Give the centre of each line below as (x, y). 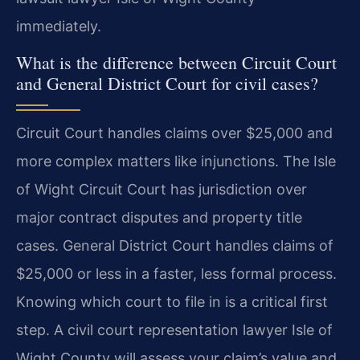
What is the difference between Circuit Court (176, 62)
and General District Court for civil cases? (167, 83)
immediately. (59, 27)
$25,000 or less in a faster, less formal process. (176, 273)
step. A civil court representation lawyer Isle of (174, 329)
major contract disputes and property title (159, 217)
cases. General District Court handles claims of (175, 245)
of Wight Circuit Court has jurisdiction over (162, 189)
